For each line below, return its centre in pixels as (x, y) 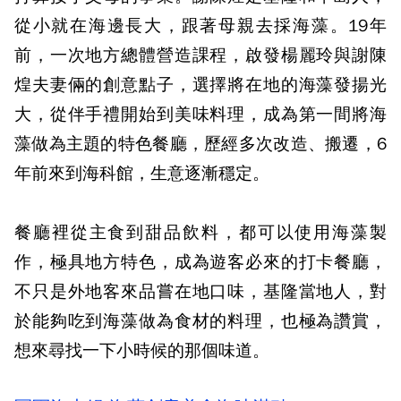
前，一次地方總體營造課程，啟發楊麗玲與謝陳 (200, 55)
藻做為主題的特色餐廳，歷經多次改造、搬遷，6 (200, 144)
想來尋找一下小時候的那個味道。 (142, 351)
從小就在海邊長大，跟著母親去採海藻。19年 (200, 26)
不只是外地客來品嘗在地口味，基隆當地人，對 (200, 292)
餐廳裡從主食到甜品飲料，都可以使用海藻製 (200, 233)
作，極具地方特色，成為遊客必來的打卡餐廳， (200, 262)
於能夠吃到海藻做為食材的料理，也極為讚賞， (200, 321)
